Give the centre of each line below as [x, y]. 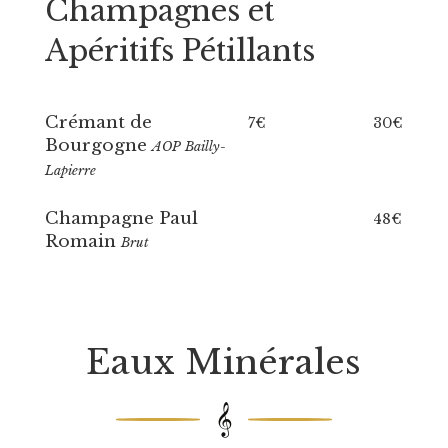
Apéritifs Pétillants [179, 51]
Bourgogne [98, 145]
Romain [82, 241]
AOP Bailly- [188, 146]
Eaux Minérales [224, 362]
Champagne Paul [121, 218]
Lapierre [70, 170]
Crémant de [98, 122]
